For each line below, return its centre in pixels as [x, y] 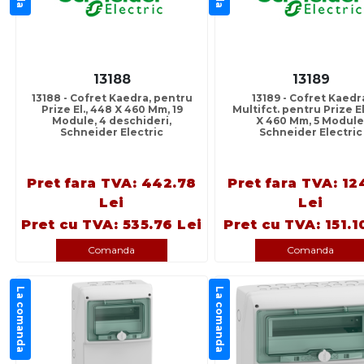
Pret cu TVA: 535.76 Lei [112, 225]
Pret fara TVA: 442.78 [112, 184]
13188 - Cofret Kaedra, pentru [112, 98]
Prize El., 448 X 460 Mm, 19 [112, 110]
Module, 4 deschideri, [112, 121]
